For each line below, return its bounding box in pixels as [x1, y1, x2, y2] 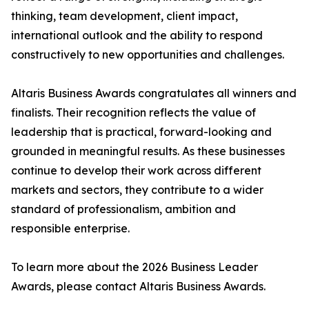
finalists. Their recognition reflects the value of [11, 106, 256, 119]
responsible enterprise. [11, 221, 130, 235]
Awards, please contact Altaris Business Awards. [11, 279, 266, 293]
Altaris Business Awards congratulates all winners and [11, 86, 297, 100]
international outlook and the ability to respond [11, 28, 263, 42]
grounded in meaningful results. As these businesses [11, 144, 285, 158]
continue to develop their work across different [11, 163, 261, 177]
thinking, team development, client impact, [11, 9, 238, 23]
